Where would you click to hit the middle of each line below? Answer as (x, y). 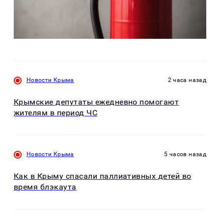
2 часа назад (187, 80)
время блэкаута (45, 187)
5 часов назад (185, 154)
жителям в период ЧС (56, 112)
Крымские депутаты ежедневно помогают (96, 102)
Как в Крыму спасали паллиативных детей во (103, 176)
